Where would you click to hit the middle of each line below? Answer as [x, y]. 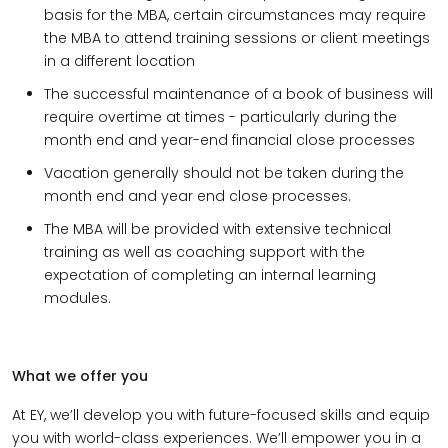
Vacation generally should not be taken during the [224, 173]
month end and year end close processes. [197, 196]
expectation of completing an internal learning [210, 275]
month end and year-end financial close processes [229, 140]
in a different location [119, 61]
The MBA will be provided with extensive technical [217, 229]
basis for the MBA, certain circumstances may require [235, 15]
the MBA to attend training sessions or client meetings [237, 38]
